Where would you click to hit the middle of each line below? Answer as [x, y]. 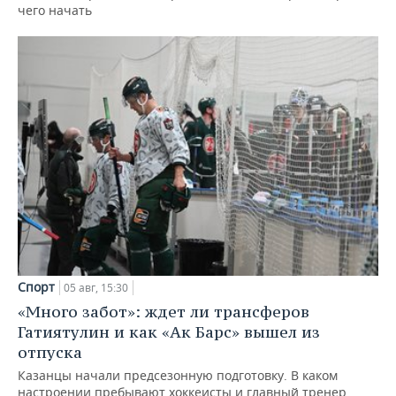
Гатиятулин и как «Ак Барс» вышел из [169, 332]
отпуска [50, 353]
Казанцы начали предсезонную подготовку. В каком [178, 376]
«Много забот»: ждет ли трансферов [164, 312]
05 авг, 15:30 [96, 288]
